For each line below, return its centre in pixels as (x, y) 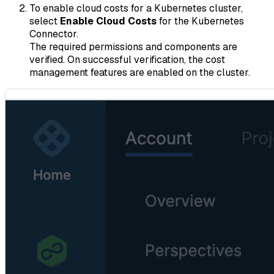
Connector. (54, 34)
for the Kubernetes (200, 21)
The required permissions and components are (133, 46)
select (45, 21)
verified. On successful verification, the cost (127, 59)
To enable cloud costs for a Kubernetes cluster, (136, 8)
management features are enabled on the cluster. (140, 72)
